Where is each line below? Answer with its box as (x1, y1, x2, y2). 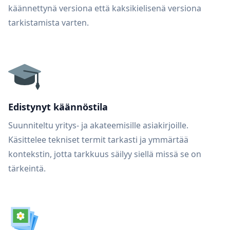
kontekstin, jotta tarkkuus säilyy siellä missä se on (8, 148, 201, 160)
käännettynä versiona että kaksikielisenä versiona (8, 3, 201, 14)
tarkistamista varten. (8, 17, 89, 28)
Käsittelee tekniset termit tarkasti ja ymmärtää (8, 134, 188, 145)
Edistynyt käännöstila (8, 101, 108, 113)
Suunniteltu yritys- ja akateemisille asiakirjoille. (8, 120, 188, 131)
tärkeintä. (8, 163, 46, 174)
